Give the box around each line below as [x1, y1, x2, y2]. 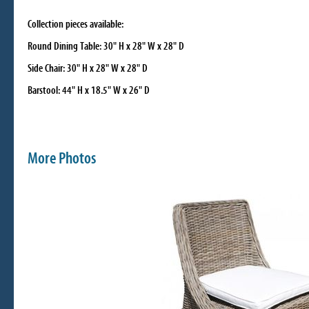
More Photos [28, 149, 96, 168]
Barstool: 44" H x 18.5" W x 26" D [28, 84, 150, 97]
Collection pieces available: [28, 18, 123, 30]
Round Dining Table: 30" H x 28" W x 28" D [28, 40, 184, 52]
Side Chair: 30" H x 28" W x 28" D [28, 62, 148, 74]
